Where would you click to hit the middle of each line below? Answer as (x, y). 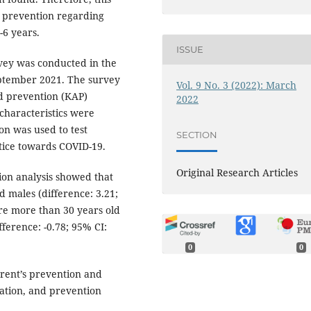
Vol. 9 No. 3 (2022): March (237, 85)
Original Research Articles (237, 172)
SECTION (197, 135)
